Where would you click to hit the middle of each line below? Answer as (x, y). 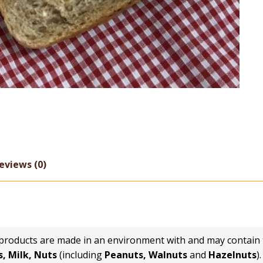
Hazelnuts (232, 255)
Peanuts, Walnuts (146, 255)
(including (81, 255)
